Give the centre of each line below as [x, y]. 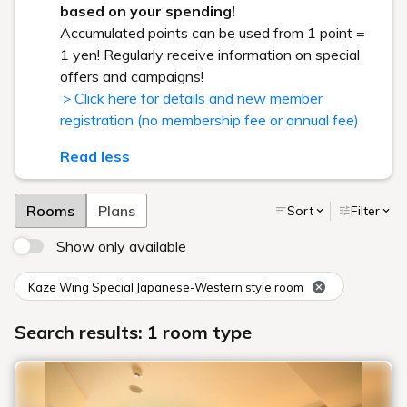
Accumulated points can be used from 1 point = [213, 33]
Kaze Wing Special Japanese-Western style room [166, 287]
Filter [365, 210]
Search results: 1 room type [133, 332]
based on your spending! [148, 11]
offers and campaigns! [132, 76]
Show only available [121, 246]
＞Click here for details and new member [191, 98]
